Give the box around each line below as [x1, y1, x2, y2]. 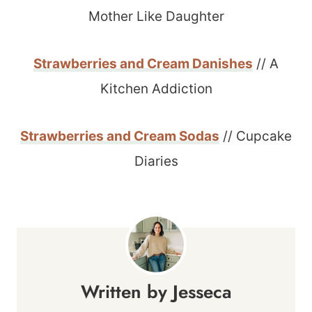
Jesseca [172, 278, 232, 305]
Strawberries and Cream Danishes [33, 55, 253, 72]
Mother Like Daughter [88, 8, 224, 24]
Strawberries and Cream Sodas [20, 127, 219, 144]
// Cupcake [219, 127, 292, 144]
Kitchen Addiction [100, 80, 212, 97]
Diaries [134, 153, 178, 169]
